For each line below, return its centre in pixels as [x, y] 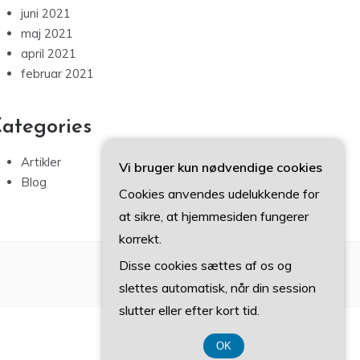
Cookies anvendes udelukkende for [219, 194]
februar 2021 [57, 74]
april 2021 [49, 54]
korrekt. [140, 239]
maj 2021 [47, 34]
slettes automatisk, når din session [217, 288]
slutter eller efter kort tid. [189, 310]
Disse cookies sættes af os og [205, 265]
